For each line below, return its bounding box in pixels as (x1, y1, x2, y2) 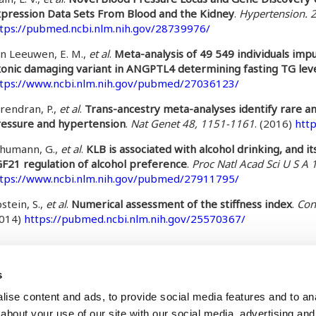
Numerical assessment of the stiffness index (71, 197, 292, 211)
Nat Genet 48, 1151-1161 (130, 116, 255, 130)
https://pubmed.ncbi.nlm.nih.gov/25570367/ (24, 212, 245, 226)
